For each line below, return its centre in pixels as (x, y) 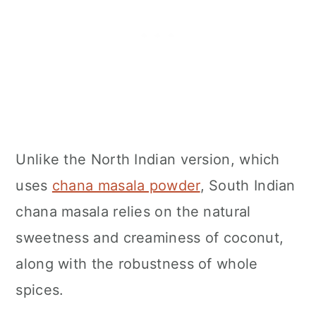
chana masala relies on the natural (133, 212)
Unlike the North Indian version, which (148, 160)
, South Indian (248, 186)
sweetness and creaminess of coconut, (150, 238)
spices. (40, 290)
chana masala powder (126, 186)
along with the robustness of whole (137, 264)
